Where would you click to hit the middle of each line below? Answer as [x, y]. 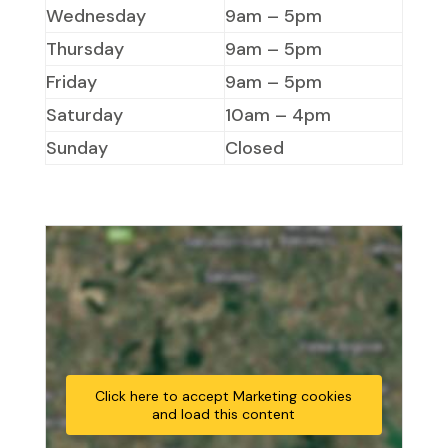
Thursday [84, 48]
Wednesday [95, 15]
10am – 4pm [277, 114]
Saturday [84, 114]
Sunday [76, 147]
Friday [71, 81]
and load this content [224, 413]
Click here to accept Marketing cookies [224, 395]
